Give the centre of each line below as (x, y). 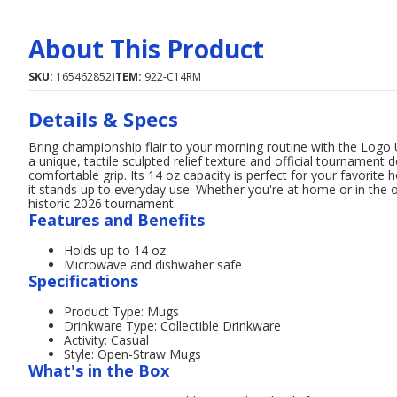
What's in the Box (99, 370)
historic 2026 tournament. (102, 203)
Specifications (83, 281)
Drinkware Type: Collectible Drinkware (172, 326)
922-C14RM (173, 77)
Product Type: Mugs (121, 311)
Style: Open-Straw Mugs (132, 354)
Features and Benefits (117, 220)
